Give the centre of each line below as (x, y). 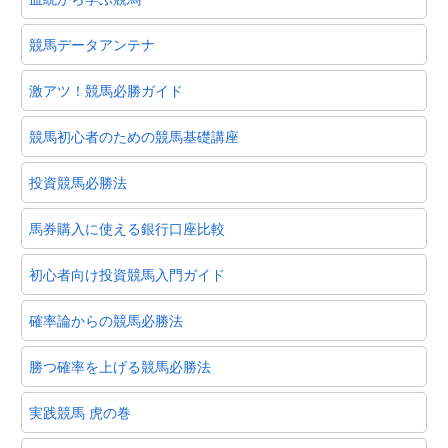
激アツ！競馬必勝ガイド (106, 89)
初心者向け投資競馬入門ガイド (127, 273)
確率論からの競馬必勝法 (106, 319)
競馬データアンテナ (92, 43)
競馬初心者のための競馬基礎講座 (134, 135)
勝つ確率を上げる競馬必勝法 (120, 365)
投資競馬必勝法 (78, 181)
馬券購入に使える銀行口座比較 (127, 227)
